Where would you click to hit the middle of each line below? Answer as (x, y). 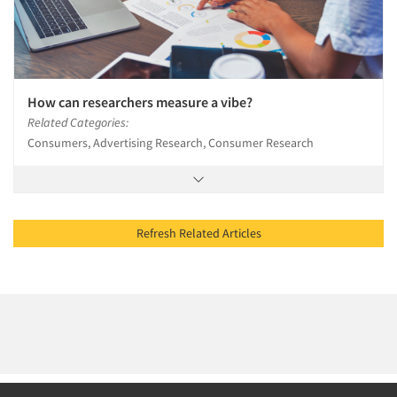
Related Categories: (78, 123)
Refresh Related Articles (241, 234)
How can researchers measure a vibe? (140, 102)
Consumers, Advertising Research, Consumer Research (171, 143)
